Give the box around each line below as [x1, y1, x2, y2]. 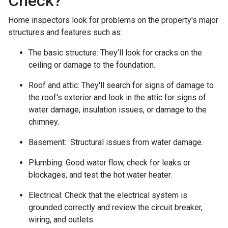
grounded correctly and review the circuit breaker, [28, 202, 203, 212]
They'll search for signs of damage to [81, 80, 214, 90]
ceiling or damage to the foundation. [28, 60, 155, 70]
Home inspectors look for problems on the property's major [8, 15, 218, 25]
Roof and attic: [28, 80, 81, 90]
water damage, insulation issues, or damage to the [28, 104, 207, 115]
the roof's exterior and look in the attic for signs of [28, 92, 206, 102]
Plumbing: [28, 157, 66, 167]
